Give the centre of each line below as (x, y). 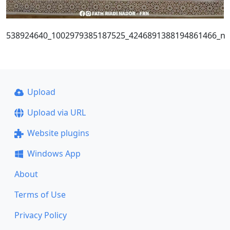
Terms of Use (40, 195)
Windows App (54, 154)
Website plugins (58, 133)
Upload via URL (56, 112)
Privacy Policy (41, 215)
